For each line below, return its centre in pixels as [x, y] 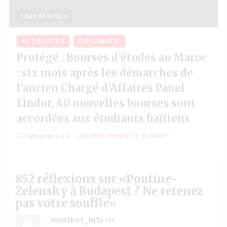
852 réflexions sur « [71, 179]
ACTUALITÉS [43, 41]
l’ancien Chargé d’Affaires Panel [101, 88]
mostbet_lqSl [77, 220]
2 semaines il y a [45, 136]
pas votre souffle [62, 203]
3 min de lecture [43, 16]
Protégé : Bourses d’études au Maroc [112, 58]
